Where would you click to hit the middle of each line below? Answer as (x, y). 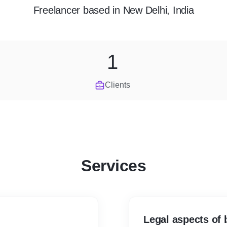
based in (102, 10)
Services (113, 166)
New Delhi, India (158, 10)
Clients (118, 85)
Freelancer (56, 10)
